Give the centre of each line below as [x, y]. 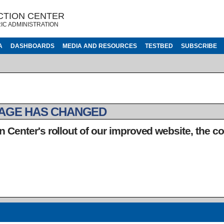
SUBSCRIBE [199, 46]
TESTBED [159, 46]
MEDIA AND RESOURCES [100, 46]
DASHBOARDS [32, 46]
